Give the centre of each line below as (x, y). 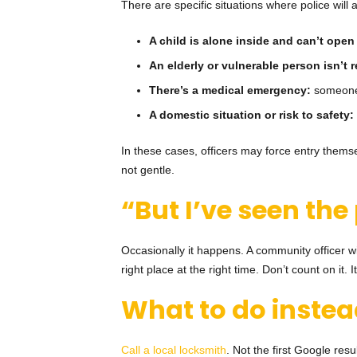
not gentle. (148, 170)
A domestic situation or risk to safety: (251, 115)
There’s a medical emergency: (230, 90)
